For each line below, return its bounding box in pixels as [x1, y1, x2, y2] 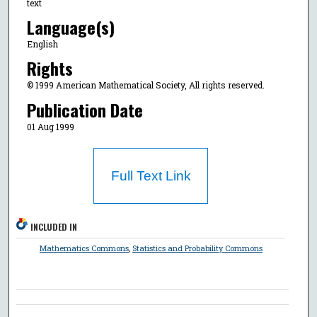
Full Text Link [110, 168, 191, 184]
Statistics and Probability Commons [132, 243, 263, 254]
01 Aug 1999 [26, 120, 74, 132]
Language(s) [26, 13, 115, 40]
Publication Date [26, 96, 143, 122]
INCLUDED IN [30, 221, 78, 234]
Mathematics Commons [39, 243, 129, 254]
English [26, 38, 58, 50]
